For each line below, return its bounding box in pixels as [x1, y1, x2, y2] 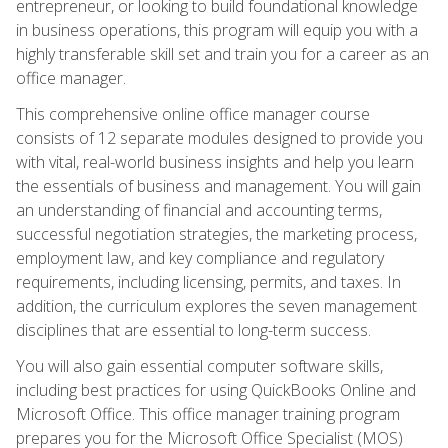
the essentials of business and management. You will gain [16, 174, 421, 197]
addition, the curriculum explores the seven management [16, 294, 417, 317]
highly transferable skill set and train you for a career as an [16, 42, 429, 65]
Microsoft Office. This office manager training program [16, 402, 400, 425]
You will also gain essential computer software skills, [16, 354, 383, 377]
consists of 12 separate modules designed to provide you [16, 126, 423, 149]
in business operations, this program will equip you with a [16, 18, 418, 41]
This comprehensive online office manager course [16, 102, 370, 125]
